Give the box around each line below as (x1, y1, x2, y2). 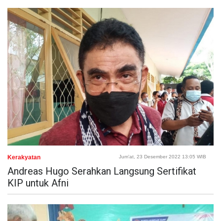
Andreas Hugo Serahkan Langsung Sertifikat (7, 165, 196, 177)
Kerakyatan (7, 153, 40, 161)
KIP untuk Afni (7, 177, 69, 189)
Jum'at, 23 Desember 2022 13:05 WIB (119, 153, 206, 159)
